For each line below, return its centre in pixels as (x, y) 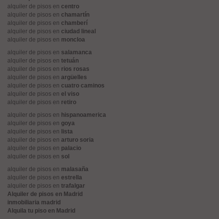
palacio (71, 148)
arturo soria (77, 140)
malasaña (75, 169)
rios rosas (75, 69)
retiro (69, 102)
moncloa (73, 40)
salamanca (77, 52)
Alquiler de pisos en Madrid (45, 194)
